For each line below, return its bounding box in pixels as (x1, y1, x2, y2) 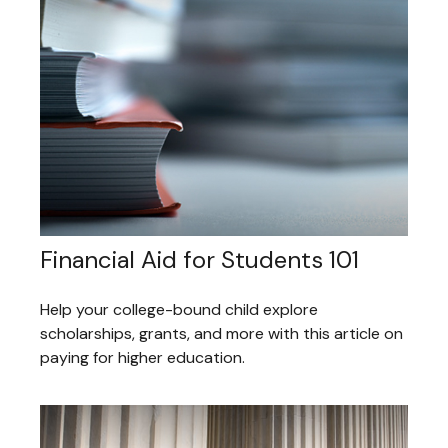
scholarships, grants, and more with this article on (40, 322, 403, 344)
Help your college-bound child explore (40, 298, 318, 320)
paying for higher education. (40, 346, 245, 368)
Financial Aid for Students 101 (40, 243, 359, 275)
